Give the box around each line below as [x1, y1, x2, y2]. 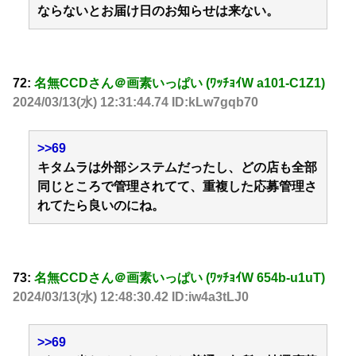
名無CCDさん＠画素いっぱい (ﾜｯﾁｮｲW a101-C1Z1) [34, 76, 325, 91]
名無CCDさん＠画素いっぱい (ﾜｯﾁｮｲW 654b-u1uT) [34, 271, 325, 285]
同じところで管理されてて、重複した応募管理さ [37, 179, 317, 193]
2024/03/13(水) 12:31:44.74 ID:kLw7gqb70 [13, 95, 258, 110]
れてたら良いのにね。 [37, 198, 164, 212]
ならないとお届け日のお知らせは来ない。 [37, 3, 279, 17]
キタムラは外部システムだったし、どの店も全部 [37, 160, 317, 174]
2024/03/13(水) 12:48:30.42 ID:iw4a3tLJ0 [13, 290, 249, 304]
